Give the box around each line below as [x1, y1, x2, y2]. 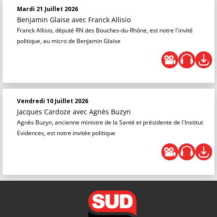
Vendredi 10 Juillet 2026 [17, 97, 88, 105]
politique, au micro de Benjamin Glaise [17, 37, 121, 45]
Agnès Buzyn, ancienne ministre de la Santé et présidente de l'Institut [17, 118, 203, 126]
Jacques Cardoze [17, 107, 73, 116]
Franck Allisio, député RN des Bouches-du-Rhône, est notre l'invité [17, 26, 193, 34]
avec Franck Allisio [72, 15, 131, 24]
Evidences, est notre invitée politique [17, 129, 115, 137]
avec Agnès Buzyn [73, 107, 131, 116]
